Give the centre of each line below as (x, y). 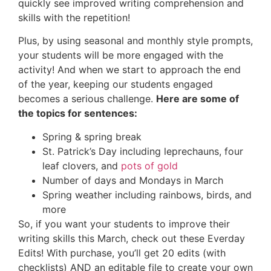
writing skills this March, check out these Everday (132, 238)
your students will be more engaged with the (121, 55)
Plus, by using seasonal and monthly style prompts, (135, 41)
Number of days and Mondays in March (133, 180)
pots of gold (149, 165)
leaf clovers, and (82, 165)
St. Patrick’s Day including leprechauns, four (143, 151)
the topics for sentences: (78, 113)
